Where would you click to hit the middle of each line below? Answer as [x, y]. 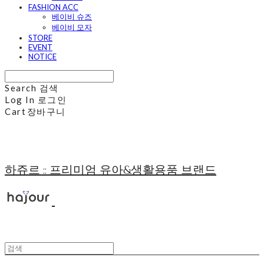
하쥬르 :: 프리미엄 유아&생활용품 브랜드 [110, 170]
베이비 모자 [72, 27]
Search [21, 88]
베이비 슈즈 [72, 16]
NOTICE [42, 56]
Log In [20, 99]
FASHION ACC [53, 7]
